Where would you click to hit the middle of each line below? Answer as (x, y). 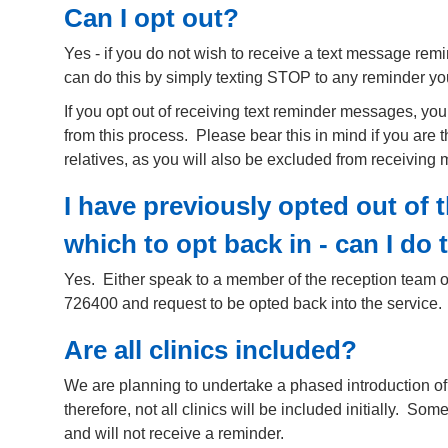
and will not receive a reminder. (174, 434)
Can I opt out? (151, 18)
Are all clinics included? (210, 350)
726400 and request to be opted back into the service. (253, 304)
